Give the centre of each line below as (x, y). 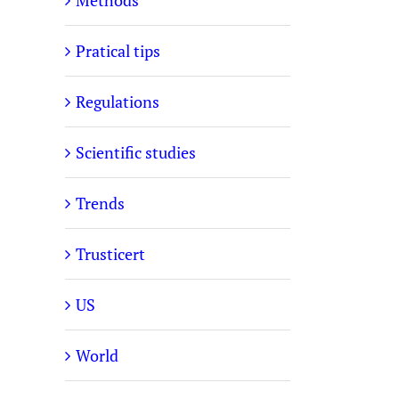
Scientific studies (136, 152)
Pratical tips (118, 51)
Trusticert (110, 254)
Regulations (118, 102)
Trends (100, 203)
